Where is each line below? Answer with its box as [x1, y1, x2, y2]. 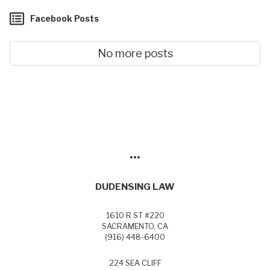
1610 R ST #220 [105, 211, 165, 221]
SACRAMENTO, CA [102, 222, 168, 231]
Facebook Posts [30, 13, 99, 24]
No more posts [97, 46, 173, 60]
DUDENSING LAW [95, 181, 175, 193]
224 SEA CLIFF [108, 259, 162, 268]
